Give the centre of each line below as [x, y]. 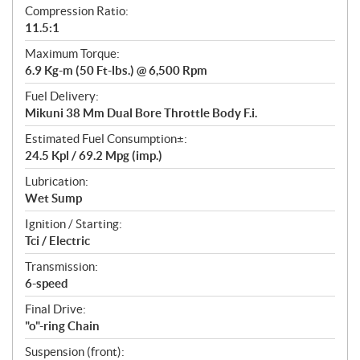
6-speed [47, 284]
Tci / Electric [57, 241]
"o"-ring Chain [62, 326]
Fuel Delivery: [62, 96]
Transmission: [61, 267]
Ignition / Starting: [74, 224]
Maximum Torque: [72, 54]
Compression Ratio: [77, 11]
